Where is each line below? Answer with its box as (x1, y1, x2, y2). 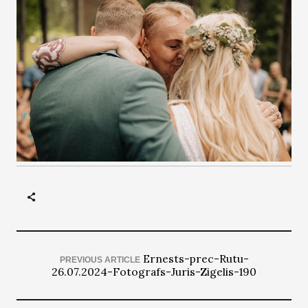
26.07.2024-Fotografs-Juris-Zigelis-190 (52, 264, 256, 278)
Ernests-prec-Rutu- (142, 251, 249, 265)
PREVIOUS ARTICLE (59, 254, 140, 265)
